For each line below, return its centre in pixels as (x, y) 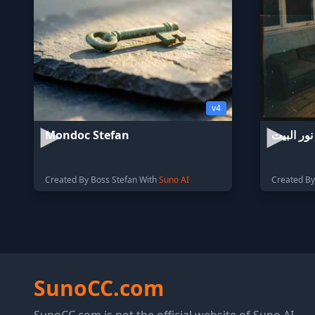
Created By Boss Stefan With (102, 180)
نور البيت (292, 135)
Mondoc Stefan (87, 135)
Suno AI (174, 180)
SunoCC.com (99, 288)
